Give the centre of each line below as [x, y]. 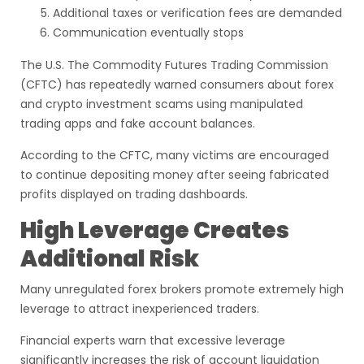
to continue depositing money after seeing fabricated [175, 175]
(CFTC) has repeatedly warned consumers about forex [177, 84]
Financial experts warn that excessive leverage [153, 340]
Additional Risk [110, 259]
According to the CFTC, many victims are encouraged [175, 155]
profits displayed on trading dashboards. [134, 194]
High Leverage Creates [155, 230]
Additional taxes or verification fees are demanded [197, 13]
